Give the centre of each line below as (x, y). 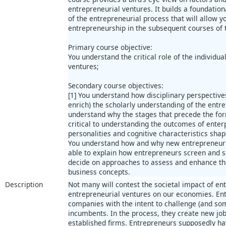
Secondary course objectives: (116, 85)
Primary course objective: (110, 47)
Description (24, 184)
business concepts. (99, 172)
